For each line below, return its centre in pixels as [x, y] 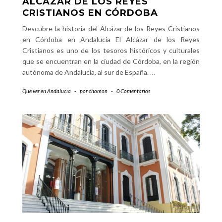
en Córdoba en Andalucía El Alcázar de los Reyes [111, 39]
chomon [98, 91]
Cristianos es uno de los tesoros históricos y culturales [111, 50]
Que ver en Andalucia [47, 91]
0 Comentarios [133, 91]
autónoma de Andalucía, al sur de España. [86, 72]
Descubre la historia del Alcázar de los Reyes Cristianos [111, 28]
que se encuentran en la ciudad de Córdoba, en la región [111, 61]
